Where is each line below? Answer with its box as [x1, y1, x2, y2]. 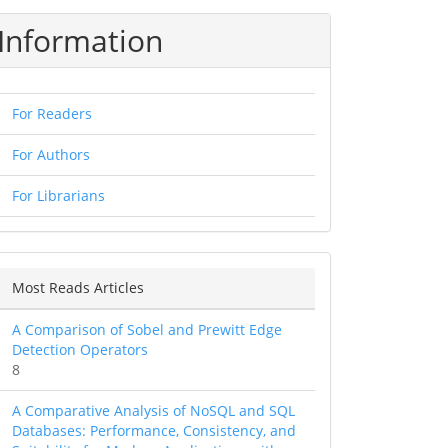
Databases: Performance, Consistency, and [12, 421, 296, 441]
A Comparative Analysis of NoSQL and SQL [12, 401, 295, 421]
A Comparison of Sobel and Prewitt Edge [12, 320, 282, 340]
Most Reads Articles [12, 278, 144, 298]
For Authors [12, 145, 90, 165]
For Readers [12, 104, 92, 124]
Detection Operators [12, 340, 148, 360]
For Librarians [12, 186, 105, 206]
